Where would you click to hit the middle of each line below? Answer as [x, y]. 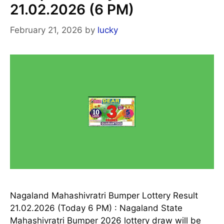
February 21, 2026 [46, 30]
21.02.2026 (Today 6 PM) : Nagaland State [96, 208]
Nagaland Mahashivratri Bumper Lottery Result [104, 195]
